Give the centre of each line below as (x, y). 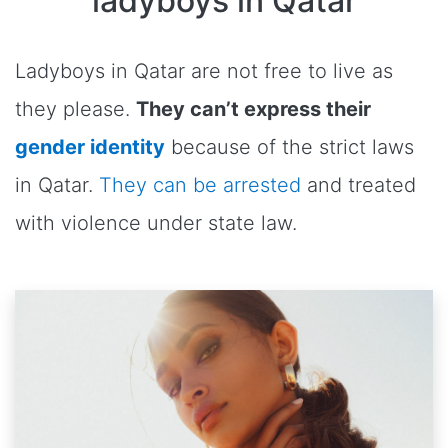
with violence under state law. (156, 223)
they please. (75, 109)
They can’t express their (253, 109)
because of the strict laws (289, 147)
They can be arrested (200, 185)
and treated (358, 185)
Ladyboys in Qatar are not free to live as (204, 71)
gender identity (90, 147)
